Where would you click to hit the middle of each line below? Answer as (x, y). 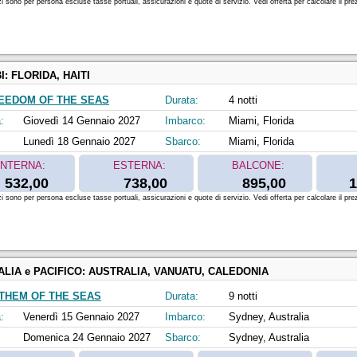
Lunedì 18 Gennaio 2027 (79, 142)
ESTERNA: (139, 166)
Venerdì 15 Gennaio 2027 (81, 317)
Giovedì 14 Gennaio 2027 (82, 121)
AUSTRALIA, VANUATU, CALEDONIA (178, 272)
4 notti (243, 100)
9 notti (243, 296)
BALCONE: (258, 166)
